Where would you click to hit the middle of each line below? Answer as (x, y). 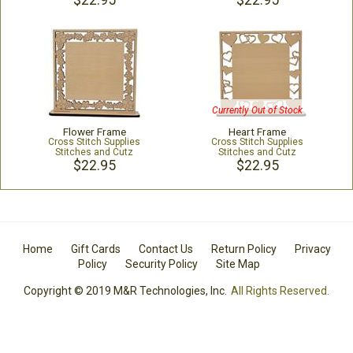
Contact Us (165, 249)
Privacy (312, 249)
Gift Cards (95, 249)
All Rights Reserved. (280, 291)
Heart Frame (257, 132)
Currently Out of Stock (257, 111)
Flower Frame (94, 132)
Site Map (238, 264)
